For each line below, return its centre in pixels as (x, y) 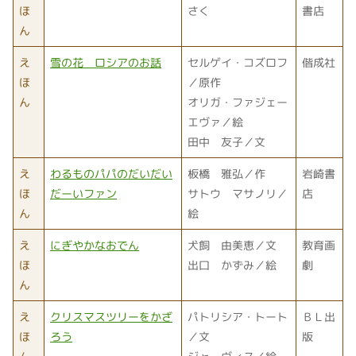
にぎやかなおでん (95, 245)
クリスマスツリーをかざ (111, 316)
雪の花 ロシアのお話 (106, 62)
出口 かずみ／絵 (232, 265)
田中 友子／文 (226, 141)
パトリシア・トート (238, 316)
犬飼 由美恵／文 (232, 245)
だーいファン (83, 193)
